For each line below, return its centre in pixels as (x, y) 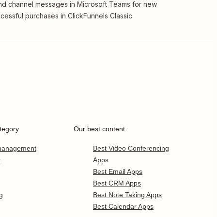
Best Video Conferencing (131, 148)
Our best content (99, 129)
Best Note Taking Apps (127, 195)
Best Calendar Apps (123, 206)
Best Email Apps (118, 171)
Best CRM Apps (117, 183)
